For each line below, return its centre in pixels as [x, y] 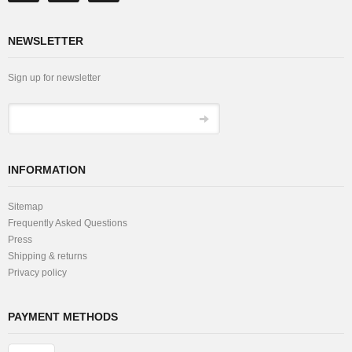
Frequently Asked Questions [68, 223]
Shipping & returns [48, 256]
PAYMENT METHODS [63, 317]
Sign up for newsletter [54, 78]
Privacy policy [37, 273]
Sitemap [26, 207]
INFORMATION [47, 170]
